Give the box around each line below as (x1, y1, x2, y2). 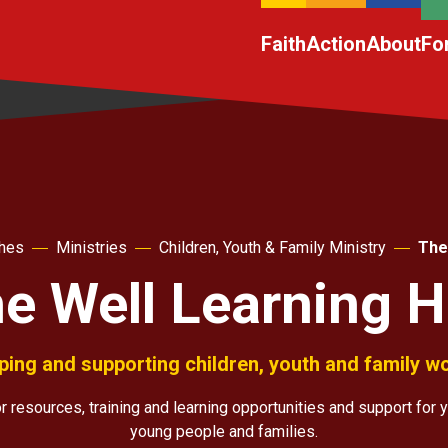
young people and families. (130, 422, 318, 441)
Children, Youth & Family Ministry (159, 238, 386, 257)
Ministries (56, 238, 127, 257)
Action (306, 32, 366, 56)
